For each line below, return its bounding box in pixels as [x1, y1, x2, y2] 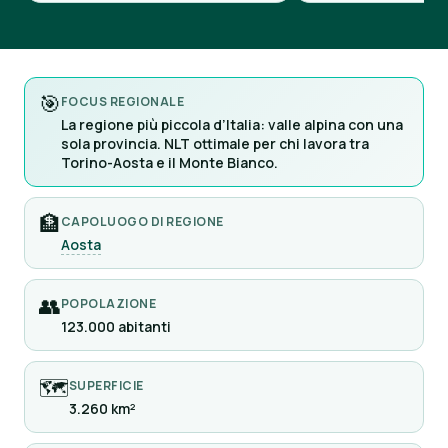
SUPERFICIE [69, 377, 144, 394]
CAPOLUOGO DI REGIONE [61, 213, 224, 230]
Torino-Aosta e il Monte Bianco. [61, 153, 278, 172]
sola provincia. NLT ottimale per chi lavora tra [61, 134, 369, 153]
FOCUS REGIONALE [61, 93, 185, 110]
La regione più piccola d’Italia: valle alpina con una [61, 115, 403, 134]
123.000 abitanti [61, 317, 171, 336]
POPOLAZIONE [61, 295, 157, 312]
